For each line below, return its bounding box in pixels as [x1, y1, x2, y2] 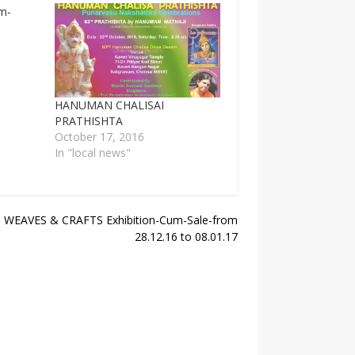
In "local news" [55, 145, 132, 161]
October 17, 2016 [55, 129, 145, 145]
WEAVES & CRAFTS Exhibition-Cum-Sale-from [3, 212, 238, 228]
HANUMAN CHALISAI [55, 97, 165, 113]
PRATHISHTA [55, 113, 124, 129]
